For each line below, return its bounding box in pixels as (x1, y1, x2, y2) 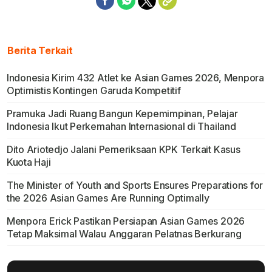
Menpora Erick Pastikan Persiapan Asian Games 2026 (6, 215, 245, 228)
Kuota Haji (6, 156, 51, 169)
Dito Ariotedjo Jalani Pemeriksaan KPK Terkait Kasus (6, 143, 240, 156)
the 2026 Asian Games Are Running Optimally (6, 192, 209, 205)
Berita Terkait (7, 44, 73, 57)
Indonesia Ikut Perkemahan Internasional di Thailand (6, 120, 236, 133)
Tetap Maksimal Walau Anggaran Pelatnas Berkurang (6, 228, 242, 240)
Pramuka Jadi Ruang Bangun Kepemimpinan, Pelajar (6, 107, 238, 120)
